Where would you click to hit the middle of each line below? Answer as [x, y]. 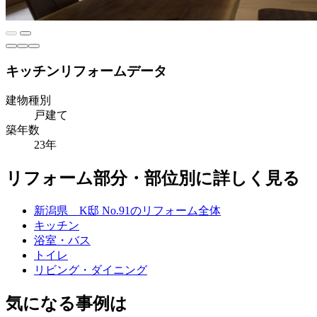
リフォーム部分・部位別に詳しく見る [153, 179]
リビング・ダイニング [91, 270]
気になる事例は [67, 304]
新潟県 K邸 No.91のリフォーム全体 [127, 211]
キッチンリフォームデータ [86, 71]
